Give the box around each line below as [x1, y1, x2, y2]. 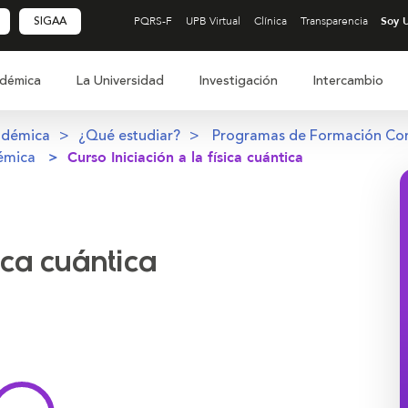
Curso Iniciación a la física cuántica [67, 148, 303, 168]
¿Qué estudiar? [78, 125, 180, 147]
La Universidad [76, 70, 164, 91]
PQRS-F [133, 14, 172, 28]
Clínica [253, 14, 287, 28]
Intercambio [312, 70, 383, 91]
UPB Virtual [185, 14, 240, 28]
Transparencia [300, 14, 368, 28]
